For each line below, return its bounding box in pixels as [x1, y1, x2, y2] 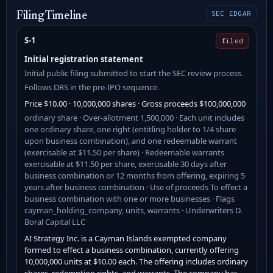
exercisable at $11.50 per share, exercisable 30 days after [24, 158, 227, 169]
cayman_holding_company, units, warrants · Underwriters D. [24, 204, 242, 216]
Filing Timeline [16, 10, 87, 22]
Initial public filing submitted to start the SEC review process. [24, 67, 243, 79]
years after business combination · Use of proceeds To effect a [24, 181, 247, 193]
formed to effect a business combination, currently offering [24, 244, 239, 255]
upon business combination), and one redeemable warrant [24, 135, 237, 146]
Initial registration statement [24, 53, 143, 65]
